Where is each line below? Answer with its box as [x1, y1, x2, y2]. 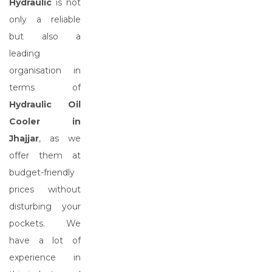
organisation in [9, 65, 81, 76]
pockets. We [9, 218, 81, 229]
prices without [9, 184, 81, 195]
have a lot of [9, 235, 81, 246]
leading [9, 48, 40, 59]
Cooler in [9, 116, 81, 127]
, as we [39, 133, 81, 144]
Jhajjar [9, 133, 39, 144]
